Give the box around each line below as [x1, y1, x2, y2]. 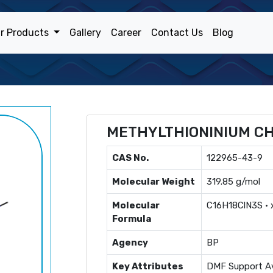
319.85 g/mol [207, 176, 260, 187]
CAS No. [112, 152, 149, 163]
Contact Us [151, 27, 203, 38]
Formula [112, 213, 151, 224]
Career [110, 27, 141, 38]
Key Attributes [112, 261, 183, 272]
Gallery [69, 27, 101, 38]
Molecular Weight [112, 176, 195, 187]
